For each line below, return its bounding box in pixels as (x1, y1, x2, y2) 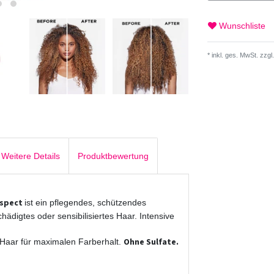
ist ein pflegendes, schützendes (24, 197, 146, 207)
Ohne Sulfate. (124, 235, 179, 248)
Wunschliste (219, 20, 265, 31)
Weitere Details (1, 150, 60, 161)
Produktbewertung (78, 150, 149, 161)
